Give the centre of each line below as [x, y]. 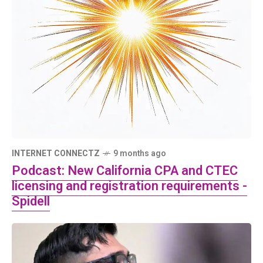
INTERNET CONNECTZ [56, 154]
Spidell [31, 201]
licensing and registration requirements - [129, 186]
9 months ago [140, 154]
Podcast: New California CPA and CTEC [125, 171]
